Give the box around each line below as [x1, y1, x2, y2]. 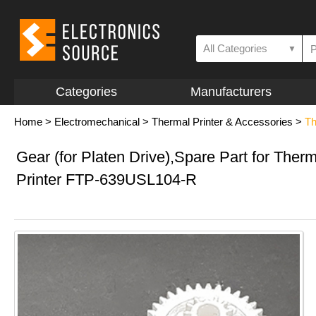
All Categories [203, 42, 267, 54]
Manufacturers [190, 85, 272, 99]
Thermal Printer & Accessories [152, 116, 293, 128]
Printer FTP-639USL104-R [16, 171, 197, 188]
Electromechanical [54, 116, 140, 128]
